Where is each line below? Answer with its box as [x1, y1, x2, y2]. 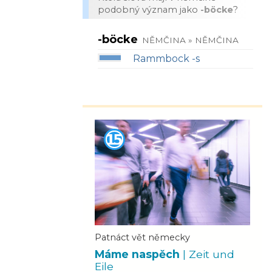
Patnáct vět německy [95, 231, 190, 243]
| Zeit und [183, 247, 234, 260]
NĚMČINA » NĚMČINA [142, 35, 239, 45]
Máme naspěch [95, 247, 183, 260]
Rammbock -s [132, 53, 200, 64]
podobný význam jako [98, 4, 200, 15]
